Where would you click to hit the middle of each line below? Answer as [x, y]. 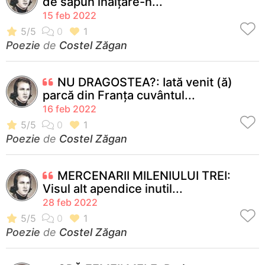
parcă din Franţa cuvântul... [119, 95]
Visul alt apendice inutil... [113, 188]
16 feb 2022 [70, 109]
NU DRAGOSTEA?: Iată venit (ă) [145, 82]
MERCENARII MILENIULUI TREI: [144, 175]
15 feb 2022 [70, 15]
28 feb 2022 [70, 202]
